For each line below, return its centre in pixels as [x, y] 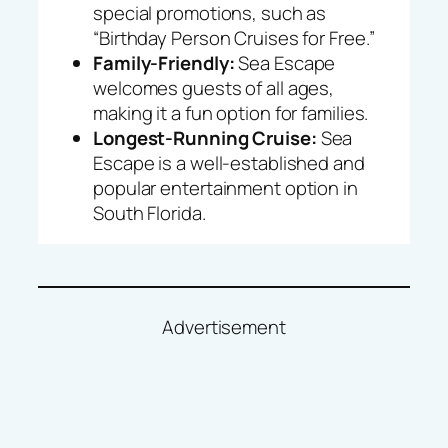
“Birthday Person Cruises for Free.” [234, 37]
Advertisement [224, 327]
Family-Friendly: [164, 62]
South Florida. [149, 212]
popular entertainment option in [225, 187]
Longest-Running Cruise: [205, 137]
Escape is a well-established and [229, 162]
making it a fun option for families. [231, 112]
